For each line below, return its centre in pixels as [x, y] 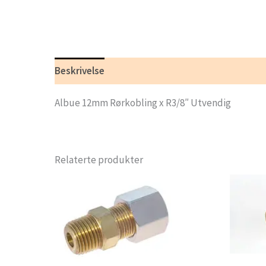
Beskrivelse [80, 71]
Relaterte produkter [99, 159]
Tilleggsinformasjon [161, 71]
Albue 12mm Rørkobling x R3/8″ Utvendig [143, 102]
